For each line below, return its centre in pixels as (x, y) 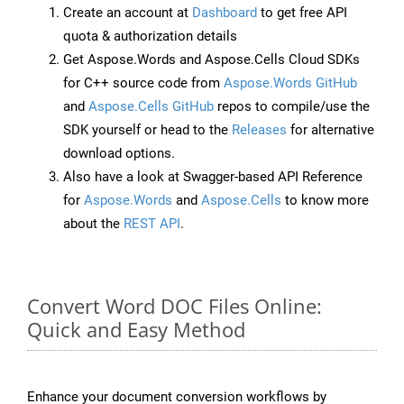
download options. (119, 154)
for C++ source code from (143, 83)
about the (93, 224)
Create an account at (128, 13)
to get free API (302, 13)
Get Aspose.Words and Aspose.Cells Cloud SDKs (211, 60)
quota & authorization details (150, 37)
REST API (152, 224)
